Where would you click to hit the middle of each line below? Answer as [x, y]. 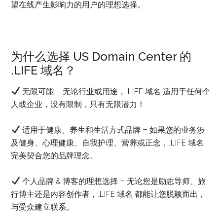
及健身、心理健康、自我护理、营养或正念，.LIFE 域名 [108, 143]
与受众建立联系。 [43, 207]
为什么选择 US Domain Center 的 [101, 56]
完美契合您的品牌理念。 [55, 155]
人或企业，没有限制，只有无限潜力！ [78, 104]
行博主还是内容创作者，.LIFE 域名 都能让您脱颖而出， [109, 194]
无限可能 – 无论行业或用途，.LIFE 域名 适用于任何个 [115, 91]
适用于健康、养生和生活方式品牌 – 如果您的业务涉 [112, 130]
